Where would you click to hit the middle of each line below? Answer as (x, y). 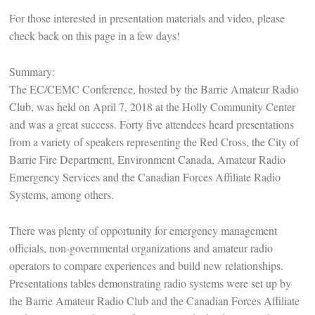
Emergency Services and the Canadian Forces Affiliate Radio (144, 177)
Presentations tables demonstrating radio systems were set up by (150, 283)
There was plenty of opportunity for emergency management (143, 230)
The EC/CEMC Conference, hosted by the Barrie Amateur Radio (154, 89)
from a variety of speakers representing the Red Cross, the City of (154, 142)
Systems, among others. (61, 195)
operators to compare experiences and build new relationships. (146, 265)
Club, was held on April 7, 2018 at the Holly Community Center (152, 107)
